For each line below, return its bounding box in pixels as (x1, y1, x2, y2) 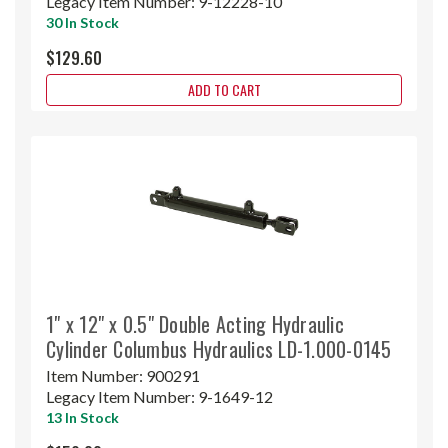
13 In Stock (46, 408, 119, 426)
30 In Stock (46, 13, 119, 31)
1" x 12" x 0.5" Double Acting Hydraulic (46, 308, 344, 339)
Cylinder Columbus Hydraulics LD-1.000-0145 (46, 333, 392, 364)
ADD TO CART (187, 78, 261, 100)
